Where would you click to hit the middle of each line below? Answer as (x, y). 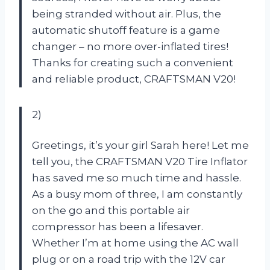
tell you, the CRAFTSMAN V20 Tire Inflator (140, 161)
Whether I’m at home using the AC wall (135, 243)
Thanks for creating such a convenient (133, 62)
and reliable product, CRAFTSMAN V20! (134, 79)
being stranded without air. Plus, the (127, 14)
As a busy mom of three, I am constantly (137, 194)
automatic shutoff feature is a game (126, 30)
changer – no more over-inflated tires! (130, 46)
